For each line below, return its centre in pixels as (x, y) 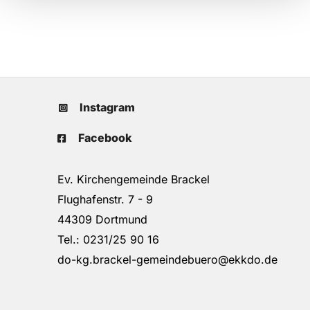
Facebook (105, 138)
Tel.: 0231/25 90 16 (105, 240)
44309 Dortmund (97, 220)
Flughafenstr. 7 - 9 (100, 200)
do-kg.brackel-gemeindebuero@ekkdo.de (162, 260)
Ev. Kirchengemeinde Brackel (128, 180)
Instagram (107, 108)
